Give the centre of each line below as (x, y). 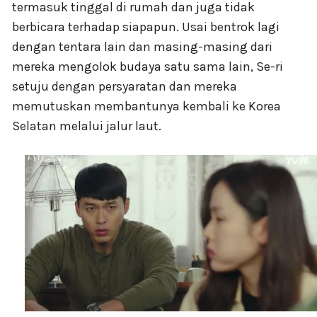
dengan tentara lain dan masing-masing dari (142, 46)
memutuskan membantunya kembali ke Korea (146, 106)
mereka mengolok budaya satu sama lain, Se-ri (148, 66)
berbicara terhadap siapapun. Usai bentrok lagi (146, 27)
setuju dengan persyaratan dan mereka (125, 86)
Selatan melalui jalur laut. (87, 126)
